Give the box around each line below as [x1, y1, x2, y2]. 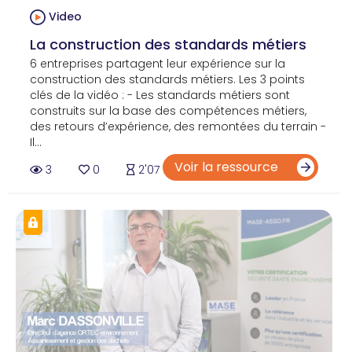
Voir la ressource [174, 157, 281, 176]
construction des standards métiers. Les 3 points [30, 71, 305, 87]
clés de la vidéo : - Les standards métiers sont [30, 86, 290, 103]
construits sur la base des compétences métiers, [30, 102, 306, 119]
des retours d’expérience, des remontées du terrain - [30, 118, 326, 134]
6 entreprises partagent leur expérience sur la [30, 55, 285, 71]
